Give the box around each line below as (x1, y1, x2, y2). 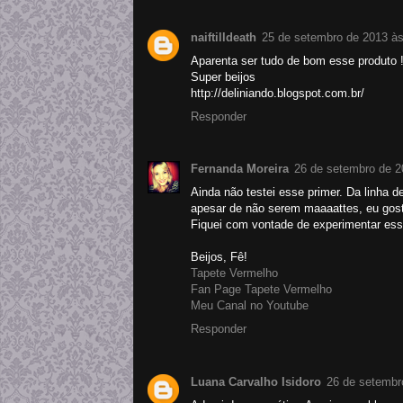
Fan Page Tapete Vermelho (191, 282, 332, 297)
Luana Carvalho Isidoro (191, 374, 321, 389)
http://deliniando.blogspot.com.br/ (191, 86, 364, 101)
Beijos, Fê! (191, 250, 247, 264)
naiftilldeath (191, 31, 256, 45)
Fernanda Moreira (191, 162, 289, 176)
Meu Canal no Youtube (191, 299, 309, 313)
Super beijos (191, 70, 255, 85)
